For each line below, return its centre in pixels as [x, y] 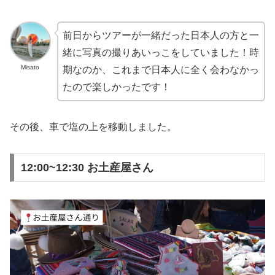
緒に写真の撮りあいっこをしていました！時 [161, 52]
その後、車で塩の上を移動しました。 [93, 127]
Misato [30, 68]
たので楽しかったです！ [116, 87]
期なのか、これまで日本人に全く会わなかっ [161, 69]
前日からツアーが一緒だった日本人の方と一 [161, 35]
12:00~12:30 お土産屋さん [87, 167]
